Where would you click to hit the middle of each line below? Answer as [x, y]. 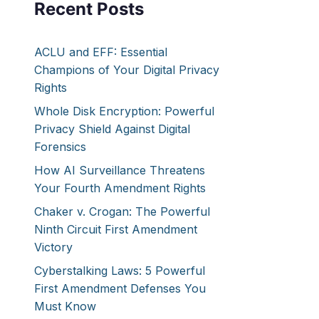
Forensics [60, 147]
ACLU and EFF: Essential [101, 52]
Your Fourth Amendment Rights [120, 188]
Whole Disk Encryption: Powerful [124, 111]
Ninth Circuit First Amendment [116, 229]
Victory [53, 247]
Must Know [65, 306]
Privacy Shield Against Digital [112, 129]
